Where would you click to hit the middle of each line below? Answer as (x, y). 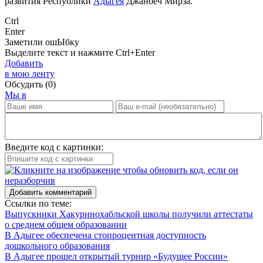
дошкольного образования (57, 245)
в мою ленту (30, 73)
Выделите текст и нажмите (60, 52)
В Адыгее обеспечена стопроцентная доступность (105, 235)
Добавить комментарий (50, 192)
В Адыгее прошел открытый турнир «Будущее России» (116, 256)
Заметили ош (31, 42)
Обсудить (25, 84)
